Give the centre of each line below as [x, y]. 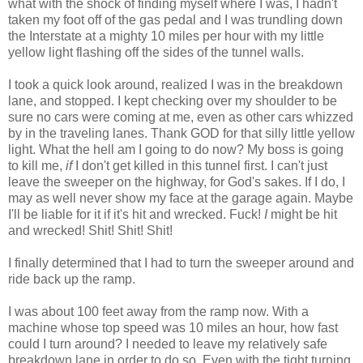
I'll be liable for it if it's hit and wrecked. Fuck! [136, 214]
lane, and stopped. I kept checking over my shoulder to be [173, 100]
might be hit [302, 214]
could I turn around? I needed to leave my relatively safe [168, 344]
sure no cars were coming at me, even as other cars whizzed [181, 117]
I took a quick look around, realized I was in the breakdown [175, 84]
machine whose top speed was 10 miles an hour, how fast [173, 327]
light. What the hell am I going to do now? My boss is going [176, 149]
